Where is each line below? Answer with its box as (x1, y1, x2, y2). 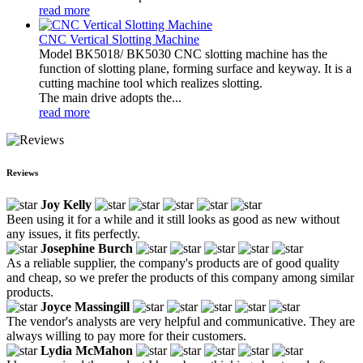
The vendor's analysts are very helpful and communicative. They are (6, 314, 355, 328)
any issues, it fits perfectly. (6, 226, 140, 241)
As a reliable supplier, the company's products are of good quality (6, 255, 340, 270)
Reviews (6, 167, 38, 177)
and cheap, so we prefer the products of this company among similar (6, 270, 354, 284)
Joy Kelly (41, 197, 92, 211)
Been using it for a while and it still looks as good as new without (6, 211, 340, 226)
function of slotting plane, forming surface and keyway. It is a (39, 61, 352, 75)
